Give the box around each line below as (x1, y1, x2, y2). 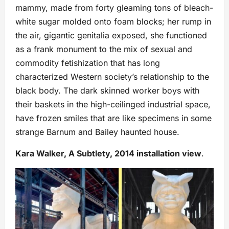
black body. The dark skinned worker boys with (15, 85, 199, 96)
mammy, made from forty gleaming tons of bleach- (15, 3, 213, 13)
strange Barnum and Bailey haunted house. (15, 127, 179, 138)
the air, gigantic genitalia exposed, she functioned (15, 30, 207, 41)
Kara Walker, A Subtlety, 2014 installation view (15, 148, 201, 159)
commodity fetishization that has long (15, 58, 160, 68)
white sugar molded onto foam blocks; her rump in (15, 16, 211, 27)
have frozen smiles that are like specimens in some (15, 113, 212, 124)
